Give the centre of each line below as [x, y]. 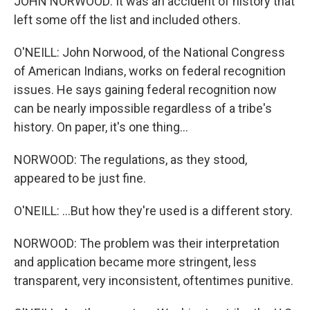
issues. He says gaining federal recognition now [145, 90]
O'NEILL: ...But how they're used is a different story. [153, 211]
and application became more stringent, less [135, 262]
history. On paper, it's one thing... [101, 127]
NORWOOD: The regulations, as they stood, [130, 159]
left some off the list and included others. [127, 20]
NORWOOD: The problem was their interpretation [147, 243]
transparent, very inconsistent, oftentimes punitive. [154, 281]
